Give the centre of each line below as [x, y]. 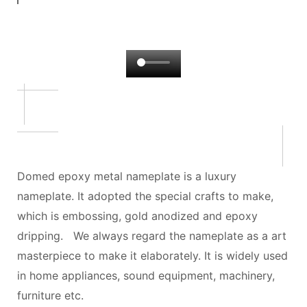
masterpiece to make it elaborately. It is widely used [152, 255]
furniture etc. [50, 295]
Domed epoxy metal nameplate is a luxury [127, 176]
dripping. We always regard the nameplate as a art [152, 235]
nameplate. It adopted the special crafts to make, [145, 196]
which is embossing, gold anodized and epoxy [137, 216]
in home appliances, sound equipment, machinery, [146, 275]
